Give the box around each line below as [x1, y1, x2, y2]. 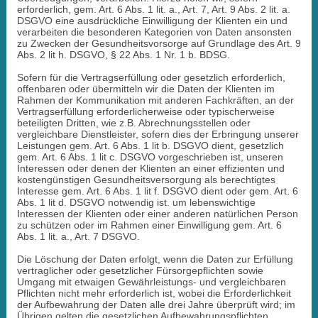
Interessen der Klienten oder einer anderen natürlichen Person [16, 207, 298, 219]
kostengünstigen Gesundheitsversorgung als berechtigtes [16, 173, 275, 185]
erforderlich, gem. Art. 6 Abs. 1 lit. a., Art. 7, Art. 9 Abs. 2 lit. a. [16, 3, 290, 15]
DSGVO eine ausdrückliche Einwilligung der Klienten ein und [16, 14, 287, 26]
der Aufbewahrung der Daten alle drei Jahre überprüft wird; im [16, 298, 295, 310]
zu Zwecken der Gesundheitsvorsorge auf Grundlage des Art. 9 [16, 37, 301, 49]
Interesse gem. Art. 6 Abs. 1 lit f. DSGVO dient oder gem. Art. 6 [16, 185, 298, 197]
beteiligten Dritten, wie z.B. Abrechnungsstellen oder [16, 116, 251, 128]
